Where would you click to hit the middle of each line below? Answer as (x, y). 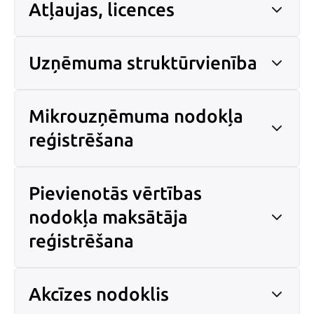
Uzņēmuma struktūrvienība (143, 63)
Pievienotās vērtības (115, 193)
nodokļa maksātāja (108, 217)
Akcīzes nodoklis (99, 294)
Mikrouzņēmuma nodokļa (136, 116)
